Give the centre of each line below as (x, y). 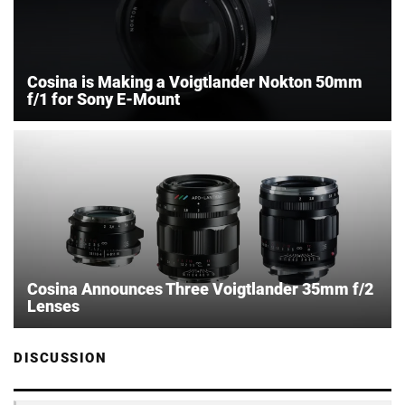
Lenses (53, 306)
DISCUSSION (60, 358)
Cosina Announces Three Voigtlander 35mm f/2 (200, 289)
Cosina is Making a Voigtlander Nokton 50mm (195, 82)
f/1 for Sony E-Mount (104, 99)
